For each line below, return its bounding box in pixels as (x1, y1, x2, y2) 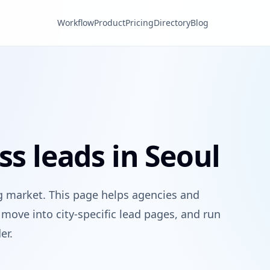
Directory (153, 17, 190, 28)
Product (93, 17, 125, 28)
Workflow (57, 17, 94, 28)
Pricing (125, 17, 154, 28)
